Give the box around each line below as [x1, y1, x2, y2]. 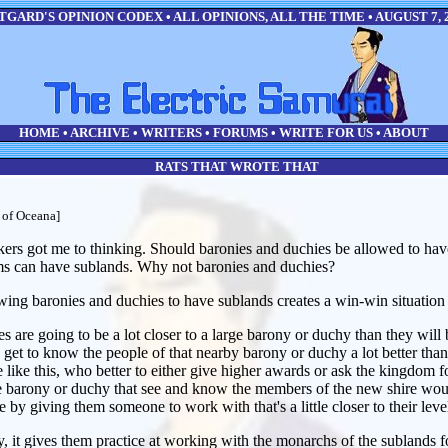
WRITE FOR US [279, 125, 373, 140]
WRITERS [141, 125, 202, 140]
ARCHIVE [70, 125, 130, 140]
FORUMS [213, 125, 268, 140]
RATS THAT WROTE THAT [154, 159, 319, 174]
